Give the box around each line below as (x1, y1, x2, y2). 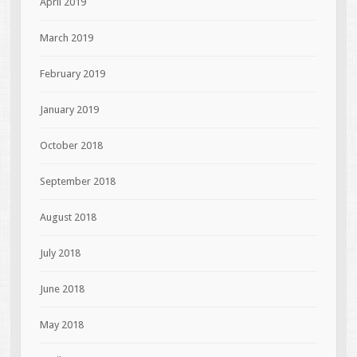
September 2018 (39, 175, 116, 187)
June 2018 (39, 282, 84, 295)
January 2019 (39, 103, 99, 116)
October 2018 (39, 139, 103, 151)
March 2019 (39, 31, 93, 44)
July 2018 (39, 246, 80, 259)
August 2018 (39, 210, 96, 223)
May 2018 (39, 318, 84, 331)
